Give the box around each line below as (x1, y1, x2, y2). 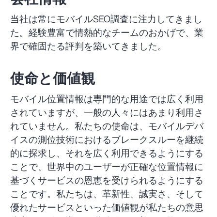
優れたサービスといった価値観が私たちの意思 (10, 201, 203, 214)
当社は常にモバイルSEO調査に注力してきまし (10, 12, 202, 25)
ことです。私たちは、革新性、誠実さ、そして (10, 187, 203, 200)
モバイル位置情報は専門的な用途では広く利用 (10, 92, 203, 105)
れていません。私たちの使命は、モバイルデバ (10, 119, 203, 132)
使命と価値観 (10, 68, 95, 88)
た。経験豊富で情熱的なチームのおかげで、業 (10, 26, 203, 39)
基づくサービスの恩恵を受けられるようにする (10, 173, 203, 186)
